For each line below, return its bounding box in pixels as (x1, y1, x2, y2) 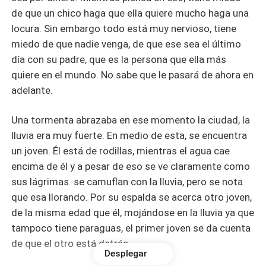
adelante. (11, 84, 56, 96)
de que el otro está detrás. (11, 237, 131, 249)
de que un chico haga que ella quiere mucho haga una (11, 7, 249, 19)
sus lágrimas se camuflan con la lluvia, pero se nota (11, 175, 243, 188)
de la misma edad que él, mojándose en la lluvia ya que (11, 206, 255, 218)
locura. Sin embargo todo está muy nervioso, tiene (11, 22, 237, 34)
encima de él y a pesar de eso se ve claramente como (11, 160, 251, 172)
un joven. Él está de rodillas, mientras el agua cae (11, 144, 230, 157)
